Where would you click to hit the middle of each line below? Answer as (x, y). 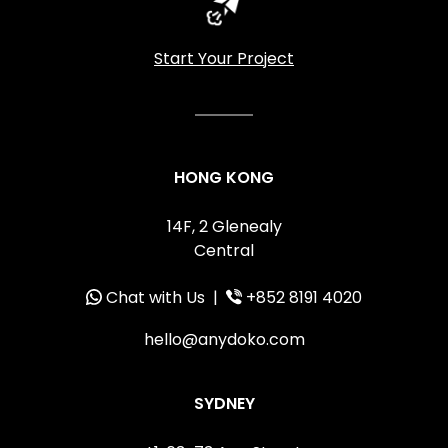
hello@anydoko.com (224, 339)
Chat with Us (155, 297)
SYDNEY (224, 403)
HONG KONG (224, 177)
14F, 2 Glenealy (224, 226)
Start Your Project (224, 58)
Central (224, 250)
